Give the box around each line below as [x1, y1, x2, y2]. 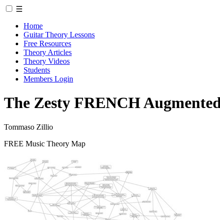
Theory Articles [24, 48, 72, 56]
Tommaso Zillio [4, 122, 53, 131]
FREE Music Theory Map [4, 139, 85, 148]
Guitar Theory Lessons [24, 30, 95, 39]
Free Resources [24, 39, 71, 48]
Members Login [24, 75, 73, 83]
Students [24, 66, 50, 74]
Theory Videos [24, 57, 70, 65]
